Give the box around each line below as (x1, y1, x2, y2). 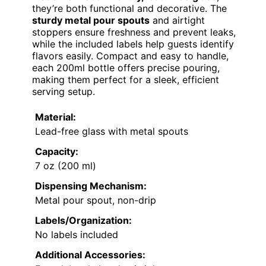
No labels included (35, 228, 118, 240)
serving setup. (32, 85, 95, 97)
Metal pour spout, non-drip (35, 194, 156, 206)
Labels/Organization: (35, 214, 132, 226)
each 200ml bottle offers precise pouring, (32, 61, 220, 74)
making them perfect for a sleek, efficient (32, 73, 219, 85)
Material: (35, 110, 76, 123)
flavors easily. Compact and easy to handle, (32, 49, 229, 62)
